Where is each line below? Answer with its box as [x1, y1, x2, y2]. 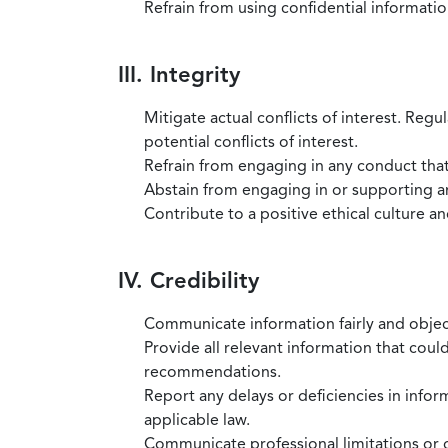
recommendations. [144, 362, 281, 382]
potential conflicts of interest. [144, 132, 358, 152]
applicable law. [144, 410, 250, 430]
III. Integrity [118, 61, 240, 89]
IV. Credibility [118, 267, 259, 295]
